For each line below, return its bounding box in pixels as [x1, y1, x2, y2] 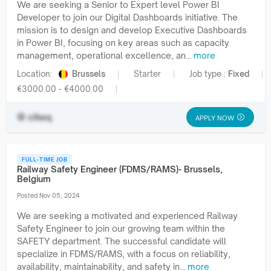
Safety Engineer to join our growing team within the [17, 223, 225, 233]
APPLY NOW [195, 114, 234, 122]
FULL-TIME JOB [21, 155, 68, 163]
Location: [17, 68, 54, 79]
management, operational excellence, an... [17, 50, 194, 60]
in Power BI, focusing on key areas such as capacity [17, 37, 229, 48]
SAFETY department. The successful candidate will [17, 235, 226, 246]
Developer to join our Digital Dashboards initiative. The [17, 11, 238, 22]
